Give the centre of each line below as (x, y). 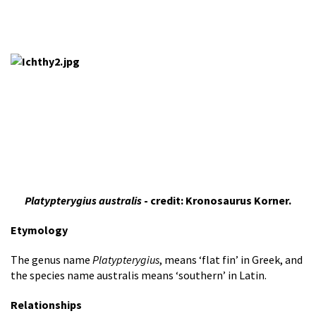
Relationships (46, 305)
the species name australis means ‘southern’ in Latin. (139, 275)
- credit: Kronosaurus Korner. (217, 200)
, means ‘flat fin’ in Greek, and (231, 260)
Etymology (39, 230)
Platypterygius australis (83, 200)
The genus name (51, 260)
